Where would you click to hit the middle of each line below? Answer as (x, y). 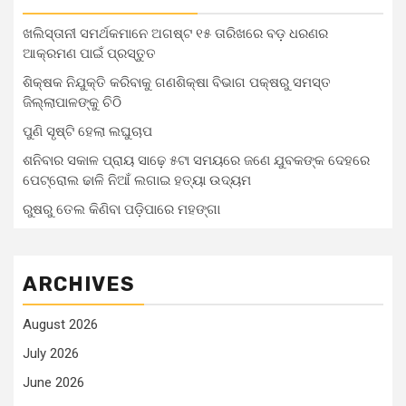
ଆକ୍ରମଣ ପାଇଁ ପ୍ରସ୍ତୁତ (89, 53)
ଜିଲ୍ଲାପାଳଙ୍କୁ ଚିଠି (72, 102)
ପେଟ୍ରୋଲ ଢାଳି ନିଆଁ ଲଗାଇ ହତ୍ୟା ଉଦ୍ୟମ (137, 180)
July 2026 (51, 353)
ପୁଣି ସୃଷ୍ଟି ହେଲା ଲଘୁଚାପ (87, 131)
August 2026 (60, 324)
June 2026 (53, 382)
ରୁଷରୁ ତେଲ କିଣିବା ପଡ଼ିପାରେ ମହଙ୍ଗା (121, 209)
